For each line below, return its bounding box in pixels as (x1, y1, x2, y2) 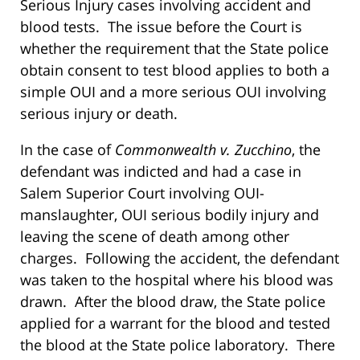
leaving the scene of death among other (20, 226, 289, 246)
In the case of (20, 139, 115, 159)
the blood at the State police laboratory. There (20, 334, 335, 354)
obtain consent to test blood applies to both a (20, 59, 329, 80)
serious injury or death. (20, 103, 178, 123)
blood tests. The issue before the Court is (20, 16, 302, 36)
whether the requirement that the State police (20, 38, 329, 58)
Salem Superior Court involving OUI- (20, 182, 264, 202)
